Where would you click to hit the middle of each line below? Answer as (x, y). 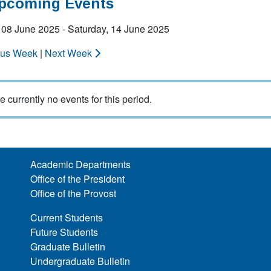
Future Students (64, 232)
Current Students (67, 217)
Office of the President (78, 179)
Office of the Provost (73, 193)
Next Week (70, 53)
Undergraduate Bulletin (80, 261)
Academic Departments (81, 164)
